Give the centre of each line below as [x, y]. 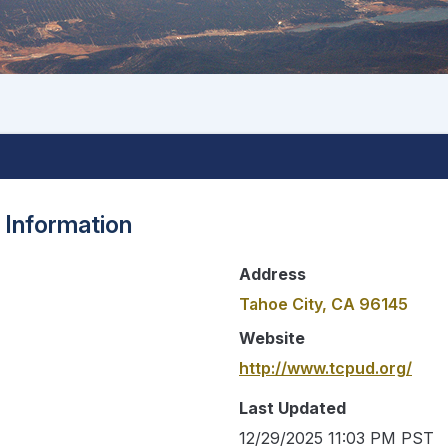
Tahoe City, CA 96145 [323, 303]
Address [272, 273]
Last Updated [292, 407]
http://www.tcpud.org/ [325, 367]
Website [272, 337]
